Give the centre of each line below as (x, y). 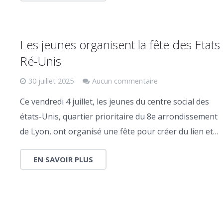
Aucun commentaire (125, 81)
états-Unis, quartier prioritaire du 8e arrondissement (119, 116)
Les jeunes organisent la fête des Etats (120, 44)
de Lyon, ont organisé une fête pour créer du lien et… (119, 131)
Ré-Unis (41, 61)
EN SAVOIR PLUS (63, 159)
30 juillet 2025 (51, 81)
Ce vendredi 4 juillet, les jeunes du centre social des (114, 101)
